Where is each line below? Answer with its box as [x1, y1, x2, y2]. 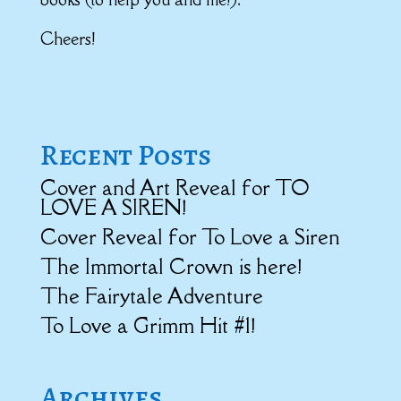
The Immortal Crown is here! [39, 252, 302, 280]
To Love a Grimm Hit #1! [39, 311, 255, 339]
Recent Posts [39, 135, 211, 175]
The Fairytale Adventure [39, 282, 263, 310]
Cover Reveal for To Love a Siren [39, 223, 340, 251]
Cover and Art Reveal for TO [39, 174, 309, 201]
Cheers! [39, 28, 95, 49]
